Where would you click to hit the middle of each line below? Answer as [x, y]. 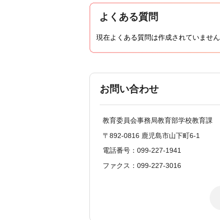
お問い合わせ [129, 89]
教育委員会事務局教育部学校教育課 [158, 121]
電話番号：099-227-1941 [142, 151]
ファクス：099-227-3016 [142, 165]
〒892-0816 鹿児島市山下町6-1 [151, 135]
